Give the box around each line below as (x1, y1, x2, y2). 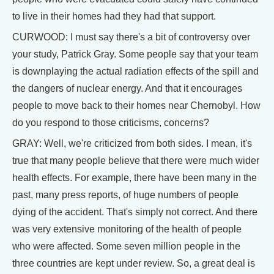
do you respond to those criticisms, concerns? (12, 117, 209, 128)
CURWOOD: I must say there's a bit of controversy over (12, 32, 250, 42)
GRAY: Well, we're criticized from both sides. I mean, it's (12, 138, 252, 149)
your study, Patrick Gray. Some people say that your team (12, 49, 258, 59)
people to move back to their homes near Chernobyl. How (12, 100, 261, 111)
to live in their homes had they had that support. (12, 11, 216, 21)
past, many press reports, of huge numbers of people (12, 190, 239, 200)
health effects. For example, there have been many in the (12, 172, 257, 183)
